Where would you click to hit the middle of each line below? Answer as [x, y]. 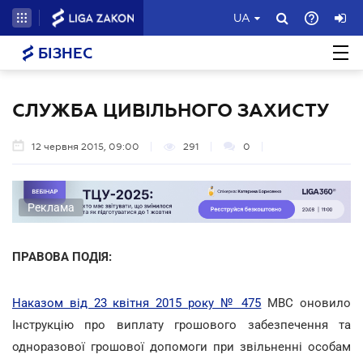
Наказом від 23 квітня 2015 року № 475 [137, 303]
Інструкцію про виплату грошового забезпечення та [181, 325]
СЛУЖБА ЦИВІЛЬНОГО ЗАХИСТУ [171, 110]
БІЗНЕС [63, 53]
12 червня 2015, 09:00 [85, 147]
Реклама [51, 207]
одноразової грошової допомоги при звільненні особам [181, 346]
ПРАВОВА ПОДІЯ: [62, 256]
